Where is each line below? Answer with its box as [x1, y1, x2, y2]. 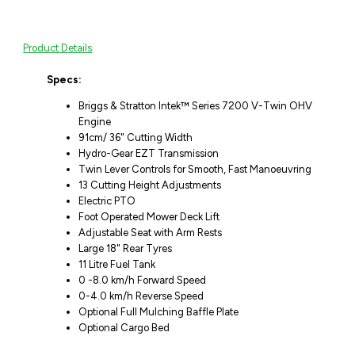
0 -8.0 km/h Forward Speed [78, 274, 207, 287]
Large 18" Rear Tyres [78, 242, 173, 255]
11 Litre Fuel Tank [78, 258, 156, 271]
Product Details [23, 42, 93, 55]
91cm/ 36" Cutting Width [78, 132, 193, 144]
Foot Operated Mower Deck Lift [78, 211, 220, 223]
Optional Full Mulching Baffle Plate [78, 306, 239, 319]
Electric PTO [78, 195, 136, 208]
